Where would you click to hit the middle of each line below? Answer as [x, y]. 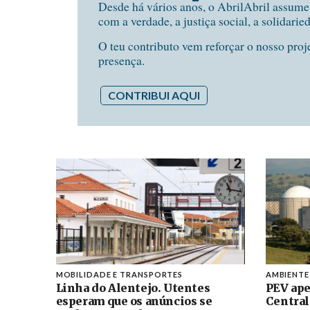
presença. [121, 60]
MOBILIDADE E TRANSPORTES [119, 274]
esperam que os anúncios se [134, 301]
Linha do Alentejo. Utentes [133, 288]
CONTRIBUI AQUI [154, 95]
